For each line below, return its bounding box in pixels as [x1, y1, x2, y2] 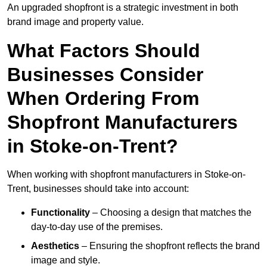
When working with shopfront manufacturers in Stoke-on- [7, 169, 246, 180]
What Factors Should [7, 40, 200, 62]
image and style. [31, 255, 100, 266]
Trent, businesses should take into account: [7, 184, 189, 194]
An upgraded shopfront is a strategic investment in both [7, 2, 238, 13]
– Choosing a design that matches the [90, 207, 252, 218]
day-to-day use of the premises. [31, 222, 163, 232]
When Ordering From [7, 88, 199, 110]
